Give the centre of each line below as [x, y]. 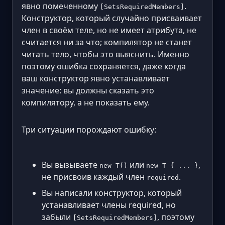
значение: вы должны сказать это [88, 90]
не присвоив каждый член [94, 177]
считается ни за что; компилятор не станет [107, 42]
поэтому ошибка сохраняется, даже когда [104, 66]
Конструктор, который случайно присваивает [112, 18]
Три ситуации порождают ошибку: [89, 129]
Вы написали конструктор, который [112, 193]
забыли [57, 217]
